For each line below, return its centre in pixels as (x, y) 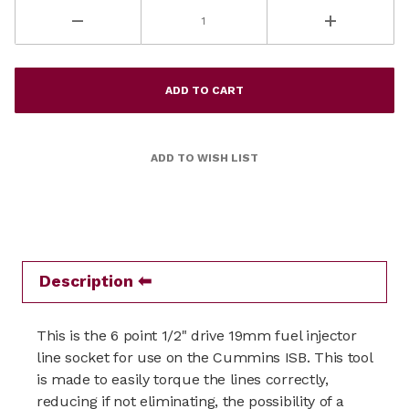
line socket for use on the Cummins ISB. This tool (204, 357)
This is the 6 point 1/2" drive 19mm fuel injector (197, 335)
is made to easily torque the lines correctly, (183, 379)
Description (86, 281)
